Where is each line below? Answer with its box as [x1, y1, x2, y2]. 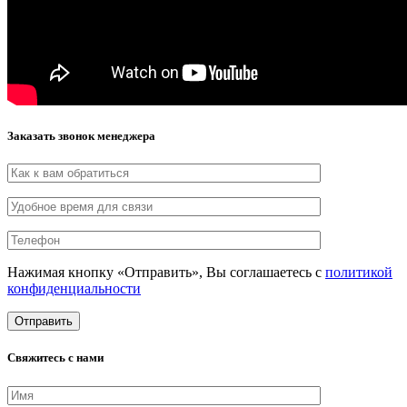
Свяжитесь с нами [7, 351, 104, 365]
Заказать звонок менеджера [7, 128, 155, 143]
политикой [325, 264, 392, 281]
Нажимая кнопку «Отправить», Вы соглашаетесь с [7, 264, 325, 281]
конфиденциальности [7, 281, 141, 297]
